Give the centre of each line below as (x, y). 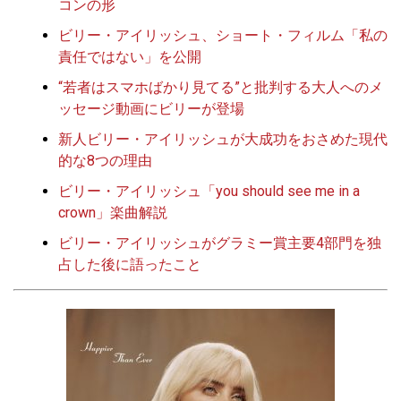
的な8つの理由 (105, 160)
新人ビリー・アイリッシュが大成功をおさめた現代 (223, 139)
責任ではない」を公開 (130, 56)
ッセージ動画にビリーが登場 (151, 108)
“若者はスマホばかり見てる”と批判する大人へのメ (221, 87)
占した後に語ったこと (130, 264)
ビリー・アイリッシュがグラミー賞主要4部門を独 (220, 243)
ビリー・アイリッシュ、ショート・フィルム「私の (223, 35)
